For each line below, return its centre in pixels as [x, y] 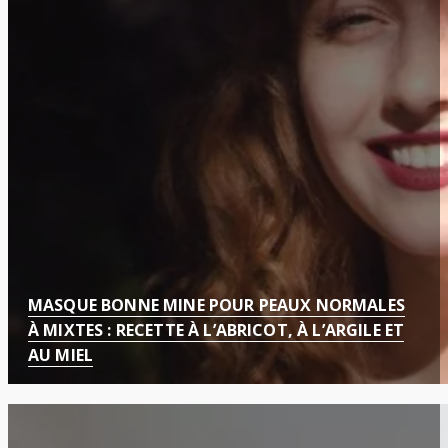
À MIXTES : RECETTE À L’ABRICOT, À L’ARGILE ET [216, 330]
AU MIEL [61, 355]
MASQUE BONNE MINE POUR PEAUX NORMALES [216, 305]
